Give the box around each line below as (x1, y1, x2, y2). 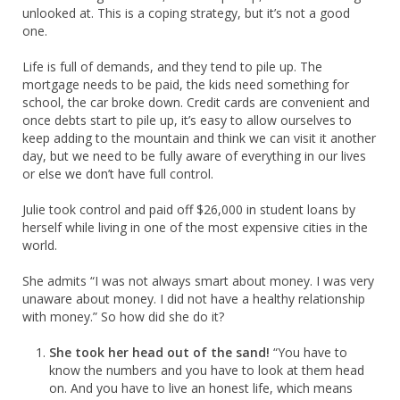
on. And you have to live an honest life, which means (49, 379, 353, 396)
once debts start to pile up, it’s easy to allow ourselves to (22, 111, 352, 129)
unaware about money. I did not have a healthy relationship (22, 289, 365, 307)
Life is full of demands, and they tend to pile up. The (22, 57, 322, 75)
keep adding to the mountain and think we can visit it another (22, 129, 376, 146)
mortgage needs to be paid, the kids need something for (22, 75, 349, 93)
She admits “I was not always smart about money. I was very (22, 271, 374, 289)
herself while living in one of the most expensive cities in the (22, 218, 368, 236)
